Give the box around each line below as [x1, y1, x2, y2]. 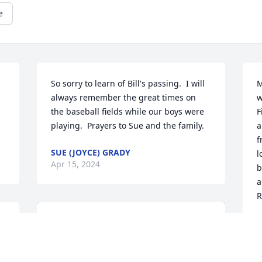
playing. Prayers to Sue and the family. [51, 120, 205, 132]
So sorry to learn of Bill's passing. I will [51, 78, 205, 89]
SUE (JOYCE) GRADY [51, 147, 131, 158]
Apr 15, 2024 [51, 158, 101, 170]
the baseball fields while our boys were [51, 106, 205, 118]
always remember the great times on [51, 92, 196, 104]
